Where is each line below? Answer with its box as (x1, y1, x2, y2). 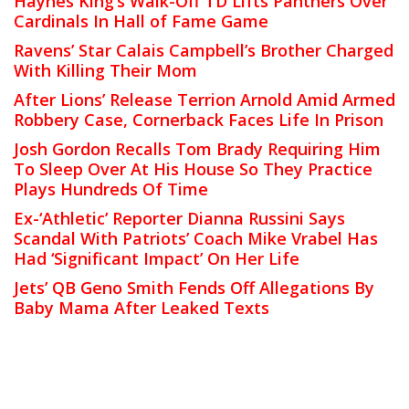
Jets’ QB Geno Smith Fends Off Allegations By (14, 276, 374, 299)
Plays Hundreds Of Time (14, 177, 208, 200)
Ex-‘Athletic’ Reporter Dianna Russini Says (14, 206, 345, 229)
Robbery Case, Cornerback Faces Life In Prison (14, 108, 383, 131)
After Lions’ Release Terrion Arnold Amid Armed (14, 88, 395, 110)
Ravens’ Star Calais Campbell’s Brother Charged (14, 38, 393, 61)
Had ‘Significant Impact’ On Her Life (14, 246, 299, 269)
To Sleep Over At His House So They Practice (14, 157, 372, 180)
